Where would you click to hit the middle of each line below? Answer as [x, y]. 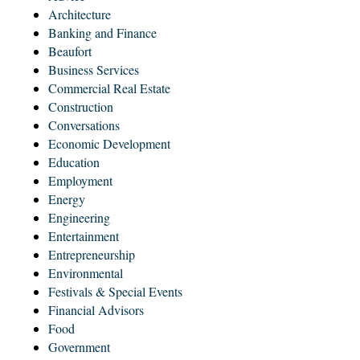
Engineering [79, 218]
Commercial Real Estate [109, 88]
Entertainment [84, 236]
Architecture [80, 14]
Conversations [84, 125]
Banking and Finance [102, 33]
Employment [80, 181]
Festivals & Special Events [115, 292]
